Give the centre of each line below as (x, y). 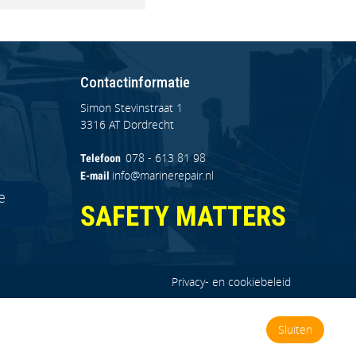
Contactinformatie (135, 82)
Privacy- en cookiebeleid (231, 282)
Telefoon (103, 158)
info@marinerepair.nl (163, 175)
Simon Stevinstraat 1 (132, 108)
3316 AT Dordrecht (127, 124)
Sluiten (295, 329)
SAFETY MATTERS (183, 217)
